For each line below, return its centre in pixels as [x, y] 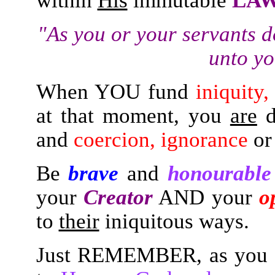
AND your [206, 197]
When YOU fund [112, 91]
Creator [118, 197]
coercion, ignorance [161, 139]
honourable [219, 173]
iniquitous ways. [174, 221]
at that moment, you [133, 115]
